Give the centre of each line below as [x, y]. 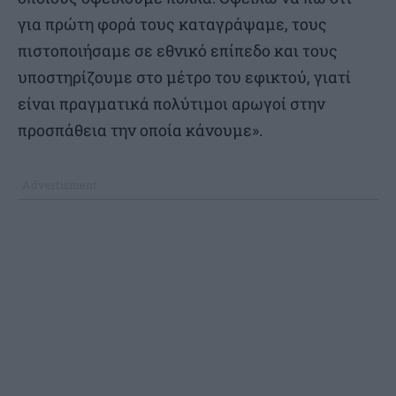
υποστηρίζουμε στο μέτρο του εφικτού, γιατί [184, 77]
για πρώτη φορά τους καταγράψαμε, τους [172, 24]
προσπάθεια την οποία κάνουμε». [140, 130]
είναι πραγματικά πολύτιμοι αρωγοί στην [171, 104]
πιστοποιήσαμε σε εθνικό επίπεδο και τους [178, 51]
